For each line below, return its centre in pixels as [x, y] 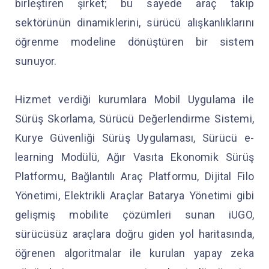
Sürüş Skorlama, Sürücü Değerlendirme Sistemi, [134, 118]
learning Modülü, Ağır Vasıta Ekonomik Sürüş [134, 157]
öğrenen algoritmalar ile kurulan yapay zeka [134, 253]
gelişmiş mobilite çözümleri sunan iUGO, [134, 214]
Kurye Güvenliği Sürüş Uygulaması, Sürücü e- [134, 138]
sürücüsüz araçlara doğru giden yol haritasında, [134, 234]
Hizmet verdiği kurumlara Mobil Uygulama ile [134, 99]
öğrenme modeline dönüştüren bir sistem [134, 41]
